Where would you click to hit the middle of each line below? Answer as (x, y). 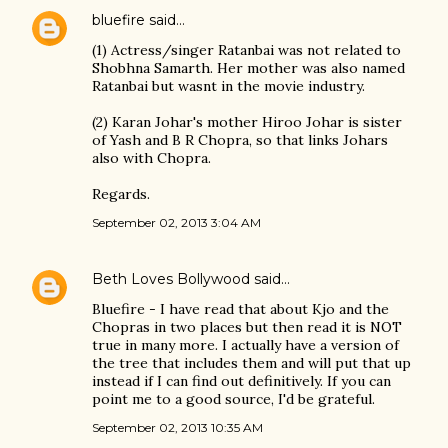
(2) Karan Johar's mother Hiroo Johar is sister (247, 122)
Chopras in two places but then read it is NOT (247, 327)
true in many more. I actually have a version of (245, 345)
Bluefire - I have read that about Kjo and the (240, 309)
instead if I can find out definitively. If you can (241, 381)
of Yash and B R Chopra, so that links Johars (240, 140)
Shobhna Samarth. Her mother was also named (248, 68)
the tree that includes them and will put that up (251, 363)
